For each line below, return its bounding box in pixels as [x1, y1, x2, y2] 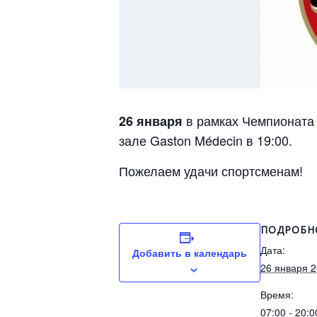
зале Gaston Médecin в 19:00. [119, 131, 292, 150]
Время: [260, 287, 294, 302]
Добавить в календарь [132, 246, 247, 260]
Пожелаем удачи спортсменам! [119, 161, 303, 180]
